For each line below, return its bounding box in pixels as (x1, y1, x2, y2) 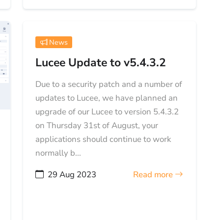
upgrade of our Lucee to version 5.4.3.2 (35, 106, 179, 118)
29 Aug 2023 (48, 169, 97, 181)
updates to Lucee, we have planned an (35, 92, 178, 104)
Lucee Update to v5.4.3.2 (35, 55, 166, 71)
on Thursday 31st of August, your (35, 120, 159, 132)
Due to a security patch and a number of (35, 79, 183, 90)
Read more (133, 169, 175, 181)
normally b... (35, 147, 82, 159)
